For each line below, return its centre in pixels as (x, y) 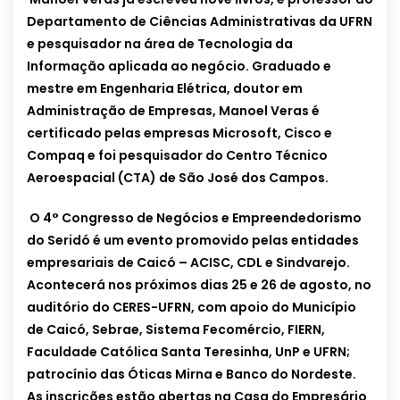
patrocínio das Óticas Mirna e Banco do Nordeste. (192, 375)
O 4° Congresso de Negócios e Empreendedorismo (194, 218)
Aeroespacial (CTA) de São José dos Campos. (178, 178)
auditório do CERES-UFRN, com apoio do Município (192, 308)
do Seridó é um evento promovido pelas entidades (193, 241)
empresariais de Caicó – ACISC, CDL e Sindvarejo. (188, 263)
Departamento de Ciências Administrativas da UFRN (200, 22)
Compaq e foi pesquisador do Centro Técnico (177, 156)
